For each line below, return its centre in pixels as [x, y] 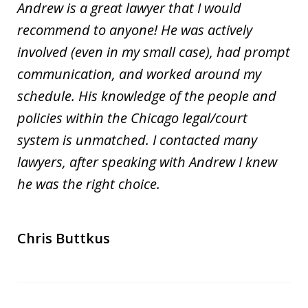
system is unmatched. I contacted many [137, 140]
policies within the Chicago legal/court [132, 118]
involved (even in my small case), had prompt [154, 52]
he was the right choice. [89, 184]
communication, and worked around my [139, 74]
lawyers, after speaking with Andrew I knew [147, 162]
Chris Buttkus [64, 238]
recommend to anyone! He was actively [135, 30]
